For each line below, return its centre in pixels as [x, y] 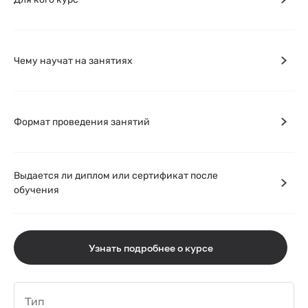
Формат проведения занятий [82, 122]
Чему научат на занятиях [73, 60]
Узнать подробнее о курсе [151, 247]
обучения [36, 190]
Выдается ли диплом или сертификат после [116, 176]
